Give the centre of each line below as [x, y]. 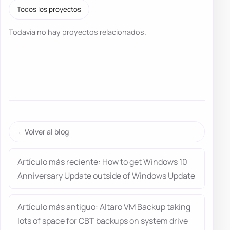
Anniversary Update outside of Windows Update [106, 175]
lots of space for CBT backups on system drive [103, 221]
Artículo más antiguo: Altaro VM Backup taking [104, 207]
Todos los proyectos [49, 9]
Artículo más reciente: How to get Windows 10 [102, 161]
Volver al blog [47, 132]
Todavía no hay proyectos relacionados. [78, 32]
